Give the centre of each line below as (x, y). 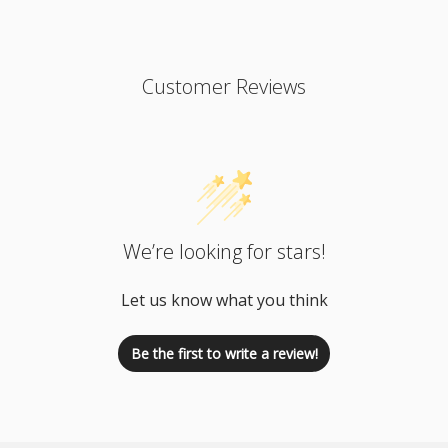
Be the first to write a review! (224, 354)
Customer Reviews (223, 87)
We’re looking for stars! (224, 252)
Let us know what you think (224, 300)
